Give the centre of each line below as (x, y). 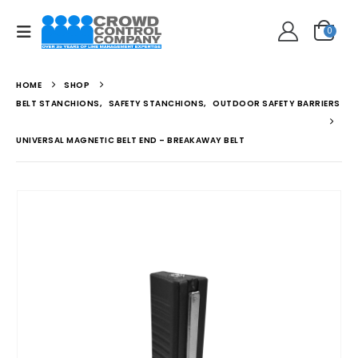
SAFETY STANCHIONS (156, 103)
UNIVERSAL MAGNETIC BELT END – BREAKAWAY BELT (130, 140)
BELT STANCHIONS (58, 103)
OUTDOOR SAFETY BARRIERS (276, 103)
